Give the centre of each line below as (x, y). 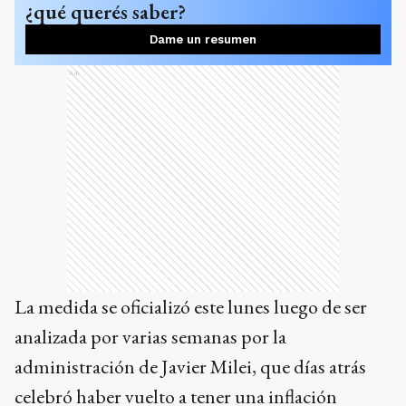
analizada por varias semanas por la (150, 337)
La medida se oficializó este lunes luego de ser (191, 307)
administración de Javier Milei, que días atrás (190, 367)
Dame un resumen (203, 40)
